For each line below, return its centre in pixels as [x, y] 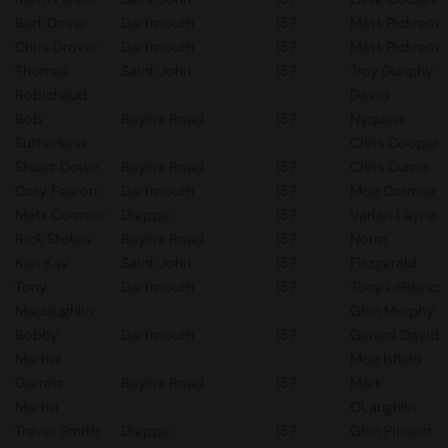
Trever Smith [57, 431]
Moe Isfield [385, 359]
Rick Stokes [53, 239]
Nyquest [377, 119]
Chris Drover [56, 47]
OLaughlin [383, 407]
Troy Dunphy [391, 71]
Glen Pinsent [391, 431]
